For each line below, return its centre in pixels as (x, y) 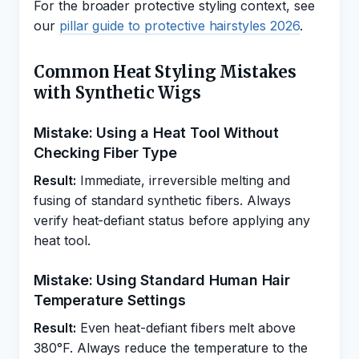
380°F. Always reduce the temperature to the (171, 348)
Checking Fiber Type (105, 153)
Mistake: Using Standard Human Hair (162, 280)
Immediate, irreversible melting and (183, 180)
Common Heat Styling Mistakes (165, 72)
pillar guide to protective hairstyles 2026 (179, 26)
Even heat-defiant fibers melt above (186, 328)
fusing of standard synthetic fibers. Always (162, 200)
